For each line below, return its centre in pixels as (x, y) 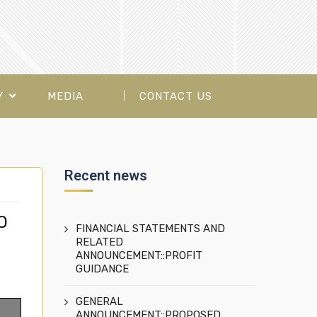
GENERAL (99, 301)
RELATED (99, 242)
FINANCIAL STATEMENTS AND (150, 229)
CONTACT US (175, 96)
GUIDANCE (102, 269)
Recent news (106, 175)
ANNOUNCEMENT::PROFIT (139, 255)
